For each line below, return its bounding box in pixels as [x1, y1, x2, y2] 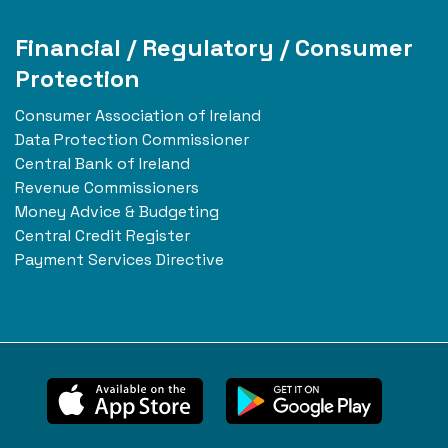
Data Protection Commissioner [15, 129, 249, 151]
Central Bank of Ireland [15, 153, 190, 175]
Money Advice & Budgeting [15, 201, 219, 223]
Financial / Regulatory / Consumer [15, 32, 413, 64]
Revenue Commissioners [15, 177, 199, 199]
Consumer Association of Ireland [15, 105, 261, 127]
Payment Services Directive [15, 249, 224, 271]
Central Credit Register [15, 225, 190, 247]
